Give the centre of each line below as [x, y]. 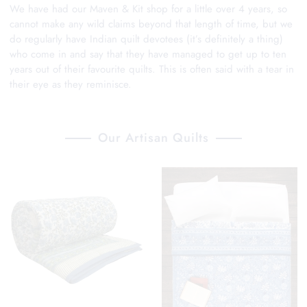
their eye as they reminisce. [70, 85]
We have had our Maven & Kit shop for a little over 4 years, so [148, 9]
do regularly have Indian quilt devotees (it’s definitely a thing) [146, 39]
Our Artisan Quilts [153, 138]
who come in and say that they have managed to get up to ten [148, 54]
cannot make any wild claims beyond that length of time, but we [151, 24]
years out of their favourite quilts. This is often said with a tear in [151, 70]
